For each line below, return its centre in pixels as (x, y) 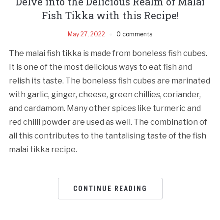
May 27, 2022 (86, 34)
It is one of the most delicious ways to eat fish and (100, 67)
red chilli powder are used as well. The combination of (108, 122)
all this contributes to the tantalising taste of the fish (107, 136)
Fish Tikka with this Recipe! (110, 15)
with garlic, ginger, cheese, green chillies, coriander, (105, 94)
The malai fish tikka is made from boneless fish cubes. (108, 53)
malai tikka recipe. (43, 149)
